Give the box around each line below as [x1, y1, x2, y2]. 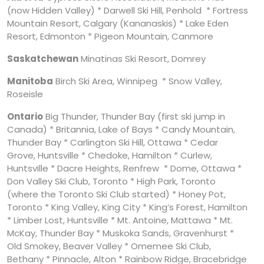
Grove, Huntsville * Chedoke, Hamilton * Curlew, [7, 148, 212, 161]
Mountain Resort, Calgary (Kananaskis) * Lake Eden [7, 16, 229, 29]
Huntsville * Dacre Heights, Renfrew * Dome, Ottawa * [7, 161, 242, 174]
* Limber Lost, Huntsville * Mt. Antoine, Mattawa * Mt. [7, 213, 233, 226]
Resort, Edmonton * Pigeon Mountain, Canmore [7, 29, 213, 42]
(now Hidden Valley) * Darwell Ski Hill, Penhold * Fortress [7, 4, 248, 16]
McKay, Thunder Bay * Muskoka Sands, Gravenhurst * [7, 226, 234, 239]
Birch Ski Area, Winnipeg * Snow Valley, [53, 74, 222, 87]
